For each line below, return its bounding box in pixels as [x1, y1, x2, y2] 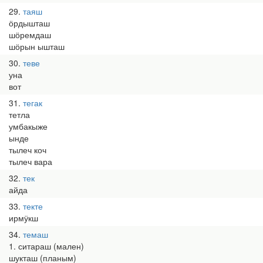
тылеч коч [9, 144, 46, 156]
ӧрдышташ [9, 17, 50, 29]
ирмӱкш [9, 212, 38, 224]
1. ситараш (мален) [9, 240, 84, 252]
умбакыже [9, 120, 48, 132]
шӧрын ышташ [9, 41, 65, 52]
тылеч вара [9, 156, 52, 167]
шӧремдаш [9, 29, 51, 41]
